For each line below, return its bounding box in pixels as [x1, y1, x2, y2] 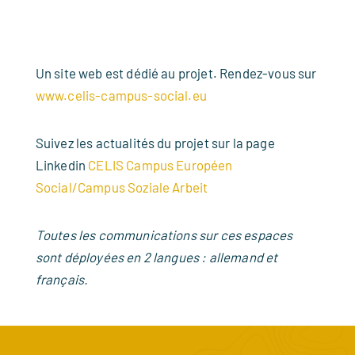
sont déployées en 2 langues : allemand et [35, 249, 278, 265]
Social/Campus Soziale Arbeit [35, 179, 208, 195]
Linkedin [35, 157, 89, 173]
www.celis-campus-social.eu [35, 87, 207, 103]
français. [35, 271, 91, 287]
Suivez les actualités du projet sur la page [35, 135, 275, 151]
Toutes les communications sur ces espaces [35, 227, 293, 242]
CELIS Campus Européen [88, 157, 233, 173]
